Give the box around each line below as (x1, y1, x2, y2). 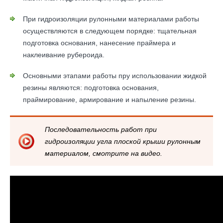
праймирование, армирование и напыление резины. (23, 96, 196, 104)
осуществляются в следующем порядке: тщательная (23, 27, 197, 35)
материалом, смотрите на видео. (45, 149, 162, 157)
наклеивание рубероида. (23, 51, 105, 59)
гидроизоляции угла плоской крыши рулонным (45, 137, 201, 145)
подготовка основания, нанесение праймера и (23, 39, 176, 47)
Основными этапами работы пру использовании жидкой (23, 72, 207, 80)
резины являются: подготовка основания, (23, 84, 159, 92)
